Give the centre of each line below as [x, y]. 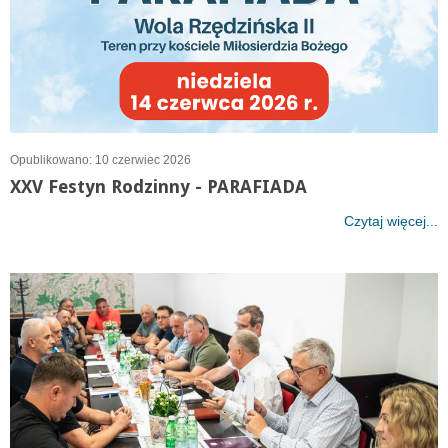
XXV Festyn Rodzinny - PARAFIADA [158, 186]
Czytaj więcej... [391, 220]
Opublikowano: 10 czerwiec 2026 [100, 159]
